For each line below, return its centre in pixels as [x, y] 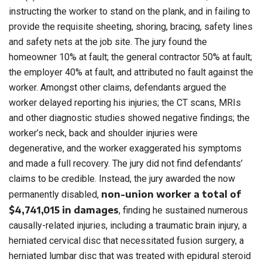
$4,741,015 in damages [64, 210]
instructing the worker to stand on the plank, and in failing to [130, 12]
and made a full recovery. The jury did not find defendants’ [126, 164]
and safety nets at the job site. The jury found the [108, 42]
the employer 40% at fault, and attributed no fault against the [131, 73]
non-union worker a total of [170, 194]
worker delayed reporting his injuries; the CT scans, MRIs [125, 103]
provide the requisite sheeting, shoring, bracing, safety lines [131, 27]
